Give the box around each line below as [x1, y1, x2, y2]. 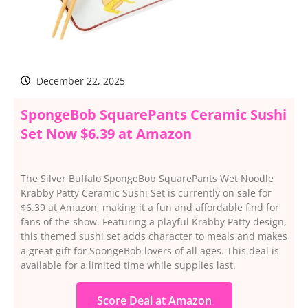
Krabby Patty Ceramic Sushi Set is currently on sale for [21, 186, 272, 199]
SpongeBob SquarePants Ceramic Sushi [21, 104, 287, 124]
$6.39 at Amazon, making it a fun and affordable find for [21, 200, 279, 214]
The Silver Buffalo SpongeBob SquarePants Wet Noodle [21, 171, 274, 185]
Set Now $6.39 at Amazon [21, 124, 192, 143]
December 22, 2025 [36, 74, 125, 87]
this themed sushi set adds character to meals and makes [21, 229, 287, 243]
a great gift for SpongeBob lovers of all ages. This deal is [21, 243, 279, 257]
